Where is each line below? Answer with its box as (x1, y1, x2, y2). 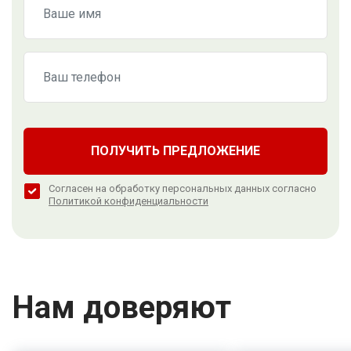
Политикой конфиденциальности (49, 194, 208, 207)
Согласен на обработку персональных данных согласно (49, 182, 317, 194)
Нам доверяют (12, 288, 231, 326)
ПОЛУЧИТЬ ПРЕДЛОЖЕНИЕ (91, 143, 260, 158)
